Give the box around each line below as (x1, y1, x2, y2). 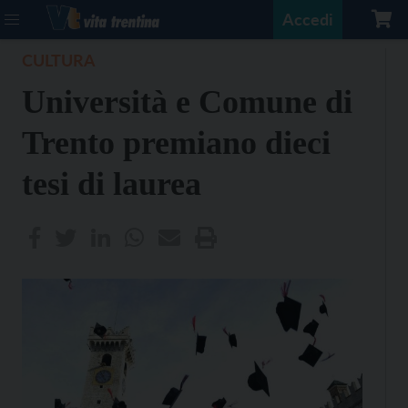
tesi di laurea (22, 166, 201, 202)
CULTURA (22, 50, 96, 70)
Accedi (282, 9, 333, 29)
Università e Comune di (22, 84, 352, 120)
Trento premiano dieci (22, 125, 331, 161)
